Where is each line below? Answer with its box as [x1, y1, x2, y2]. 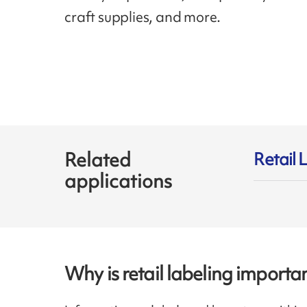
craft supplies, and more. [64, 8, 224, 27]
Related [64, 146, 132, 173]
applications [64, 167, 173, 194]
